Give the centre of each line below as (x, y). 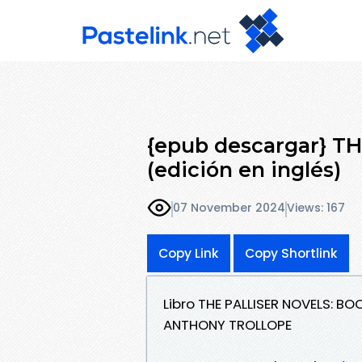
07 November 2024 (229, 208)
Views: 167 (316, 208)
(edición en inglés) (244, 169)
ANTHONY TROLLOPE (227, 324)
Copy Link (189, 253)
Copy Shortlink (291, 253)
